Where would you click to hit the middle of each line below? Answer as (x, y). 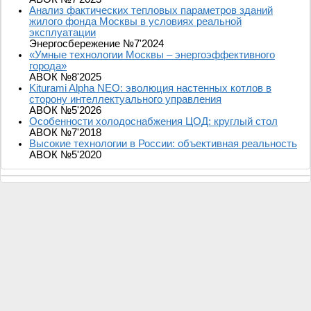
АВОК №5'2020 (65, 154)
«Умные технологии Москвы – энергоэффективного (152, 54)
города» (48, 66)
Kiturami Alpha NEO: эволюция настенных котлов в (150, 88)
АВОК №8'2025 (65, 77)
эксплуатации (62, 32)
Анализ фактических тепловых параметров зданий (151, 10)
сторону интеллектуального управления (125, 99)
